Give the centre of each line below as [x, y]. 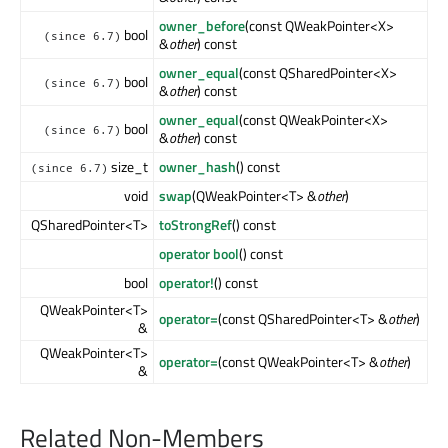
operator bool [199, 254]
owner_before [202, 26]
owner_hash [197, 167]
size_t [128, 167]
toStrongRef [195, 225]
